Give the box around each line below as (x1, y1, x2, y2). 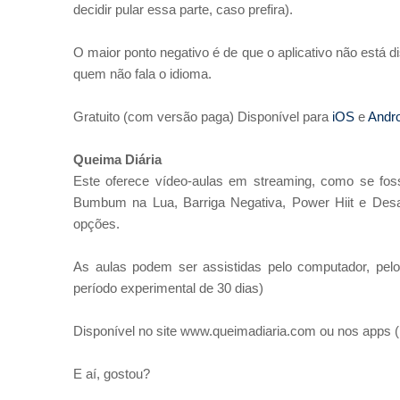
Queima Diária (73, 152, 165, 167)
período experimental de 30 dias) (73, 280, 263, 296)
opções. (73, 216, 120, 231)
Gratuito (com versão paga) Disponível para (73, 109, 329, 124)
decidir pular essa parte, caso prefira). (73, 2, 293, 17)
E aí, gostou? (73, 366, 150, 381)
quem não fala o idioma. (73, 66, 215, 81)
